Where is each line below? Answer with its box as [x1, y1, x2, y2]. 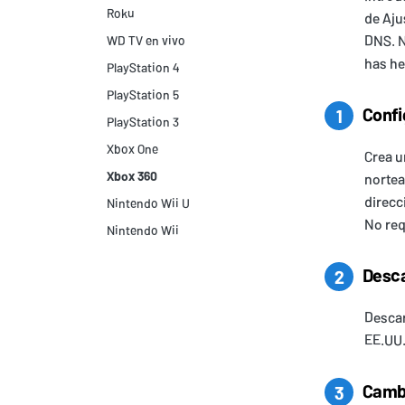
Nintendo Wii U [107, 195, 190, 212]
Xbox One [107, 141, 158, 157]
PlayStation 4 [107, 60, 179, 76]
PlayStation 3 [107, 114, 179, 130]
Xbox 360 [107, 168, 157, 184]
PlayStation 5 [107, 87, 179, 103]
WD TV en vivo [107, 33, 185, 49]
